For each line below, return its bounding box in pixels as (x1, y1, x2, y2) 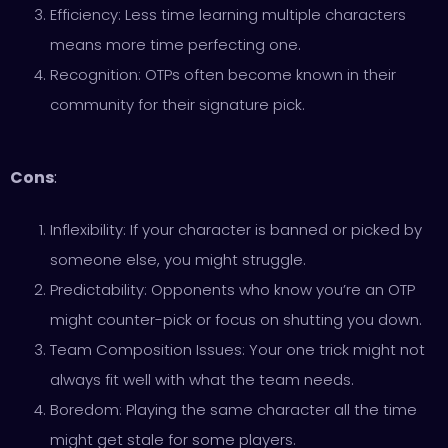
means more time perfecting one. (50, 34, 301, 55)
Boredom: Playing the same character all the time (50, 399, 417, 420)
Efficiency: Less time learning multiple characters (50, 4, 406, 25)
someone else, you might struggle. (50, 249, 306, 270)
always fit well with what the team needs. (50, 369, 354, 390)
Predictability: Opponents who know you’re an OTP (50, 279, 415, 300)
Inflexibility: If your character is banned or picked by (50, 219, 422, 240)
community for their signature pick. (50, 94, 305, 115)
